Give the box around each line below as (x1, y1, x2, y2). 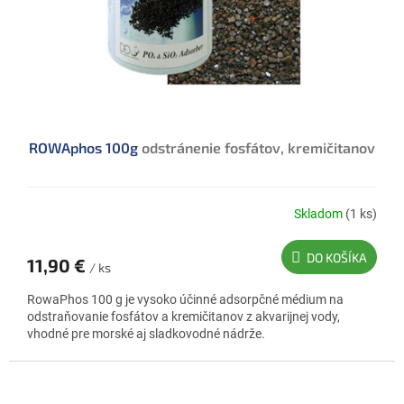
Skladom (294, 206, 345, 221)
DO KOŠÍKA (307, 250, 367, 266)
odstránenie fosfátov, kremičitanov (142, 139, 375, 157)
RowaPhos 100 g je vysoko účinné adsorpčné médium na (27, 292, 344, 308)
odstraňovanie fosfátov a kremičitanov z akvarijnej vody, (27, 309, 340, 325)
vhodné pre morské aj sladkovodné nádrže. (27, 326, 265, 342)
